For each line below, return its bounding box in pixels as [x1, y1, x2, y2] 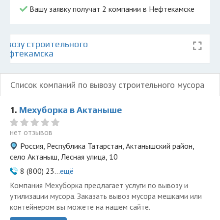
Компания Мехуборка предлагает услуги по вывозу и [10, 180, 188, 190]
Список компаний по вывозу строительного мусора [10, 79, 204, 90]
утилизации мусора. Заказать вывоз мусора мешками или [10, 191, 202, 201]
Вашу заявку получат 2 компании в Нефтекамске [27, 4, 194, 14]
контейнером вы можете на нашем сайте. [10, 202, 150, 212]
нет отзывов [10, 127, 53, 137]
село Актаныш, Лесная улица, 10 [10, 152, 118, 162]
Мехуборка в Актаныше [19, 105, 122, 115]
